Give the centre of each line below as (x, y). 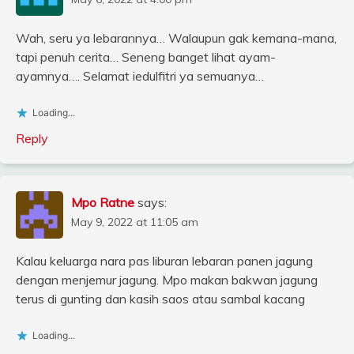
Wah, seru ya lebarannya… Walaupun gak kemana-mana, (176, 38)
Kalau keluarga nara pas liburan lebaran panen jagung (164, 261)
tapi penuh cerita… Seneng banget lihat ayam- (146, 57)
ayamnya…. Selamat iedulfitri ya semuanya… (140, 76)
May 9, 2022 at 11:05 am (135, 222)
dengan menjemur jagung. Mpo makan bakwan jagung (167, 280)
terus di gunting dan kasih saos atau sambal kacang (160, 299)
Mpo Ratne (103, 203)
